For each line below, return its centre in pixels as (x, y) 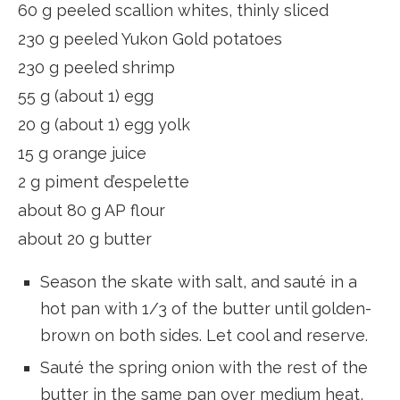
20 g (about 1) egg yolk (104, 124)
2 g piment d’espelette (104, 181)
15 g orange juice (82, 153)
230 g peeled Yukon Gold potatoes (150, 38)
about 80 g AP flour (92, 210)
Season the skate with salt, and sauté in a (199, 281)
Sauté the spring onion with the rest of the (204, 367)
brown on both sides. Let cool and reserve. (204, 335)
